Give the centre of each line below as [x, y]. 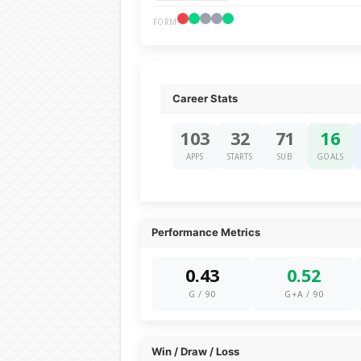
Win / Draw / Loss [195, 351]
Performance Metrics [205, 232]
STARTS [240, 157]
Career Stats [205, 98]
